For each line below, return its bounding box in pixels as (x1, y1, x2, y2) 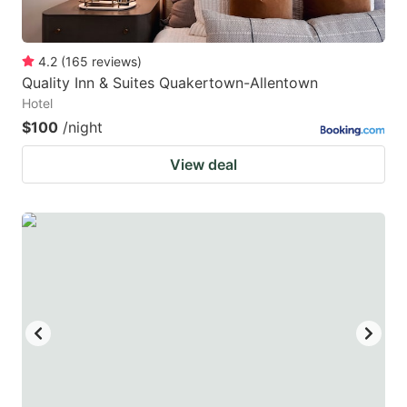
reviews (92, 53, 137, 69)
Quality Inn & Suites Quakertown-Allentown (22, 73, 318, 92)
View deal (170, 154, 237, 174)
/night (63, 117, 103, 136)
